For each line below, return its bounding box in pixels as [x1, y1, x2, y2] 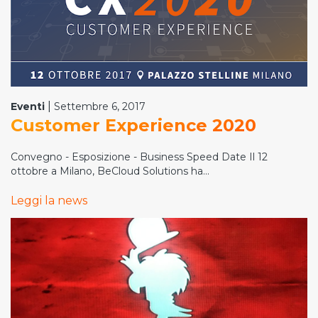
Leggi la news [11, 194, 87, 207]
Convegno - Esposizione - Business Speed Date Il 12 [11, 150, 268, 163]
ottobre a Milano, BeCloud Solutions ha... [11, 165, 209, 177]
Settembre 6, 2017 [54, 100, 146, 113]
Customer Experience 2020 [11, 115, 256, 136]
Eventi [11, 100, 45, 113]
